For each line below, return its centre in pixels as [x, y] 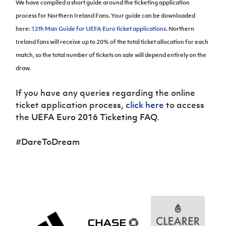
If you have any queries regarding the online [106, 93]
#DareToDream [48, 142]
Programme [155, 21]
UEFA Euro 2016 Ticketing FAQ [94, 117]
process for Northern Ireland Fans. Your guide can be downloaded [106, 15]
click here [145, 105]
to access [184, 105]
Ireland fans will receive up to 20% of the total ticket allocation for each [112, 42]
